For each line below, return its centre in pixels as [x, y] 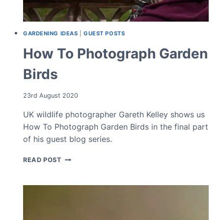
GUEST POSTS [104, 33]
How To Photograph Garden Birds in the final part [116, 126]
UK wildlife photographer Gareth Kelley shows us [114, 114]
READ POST [42, 160]
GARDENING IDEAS [51, 33]
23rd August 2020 [51, 95]
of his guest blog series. [68, 139]
